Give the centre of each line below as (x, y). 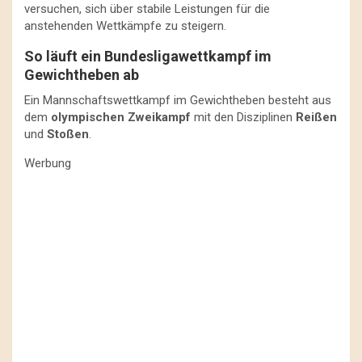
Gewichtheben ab (82, 74)
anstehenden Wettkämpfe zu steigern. (125, 25)
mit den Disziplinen (243, 117)
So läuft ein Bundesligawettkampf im (148, 56)
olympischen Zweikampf (121, 117)
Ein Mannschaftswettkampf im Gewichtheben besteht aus (178, 100)
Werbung (48, 163)
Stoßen (68, 134)
